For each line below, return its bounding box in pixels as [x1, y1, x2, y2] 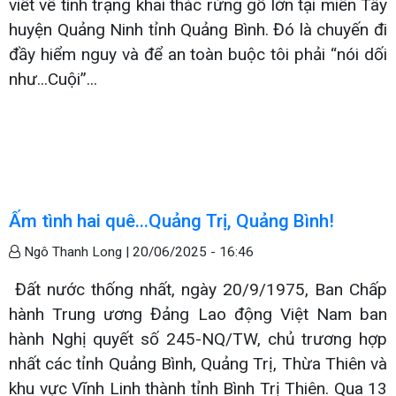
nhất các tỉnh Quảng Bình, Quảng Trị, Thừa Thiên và [9, 353, 387, 374]
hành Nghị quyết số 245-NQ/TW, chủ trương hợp [9, 328, 387, 349]
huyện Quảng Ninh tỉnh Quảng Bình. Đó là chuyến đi [9, 19, 387, 40]
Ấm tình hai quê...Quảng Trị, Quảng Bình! [9, 209, 334, 232]
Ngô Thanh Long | [20, 243, 133, 260]
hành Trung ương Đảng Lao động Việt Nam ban [9, 303, 387, 324]
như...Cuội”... [9, 68, 97, 89]
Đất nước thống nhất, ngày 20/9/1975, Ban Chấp [9, 278, 387, 300]
